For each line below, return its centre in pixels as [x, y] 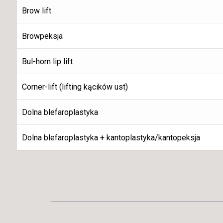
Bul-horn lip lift [47, 62]
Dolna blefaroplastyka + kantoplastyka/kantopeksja [111, 138]
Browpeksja [42, 36]
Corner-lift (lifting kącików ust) [75, 87]
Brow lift [36, 11]
